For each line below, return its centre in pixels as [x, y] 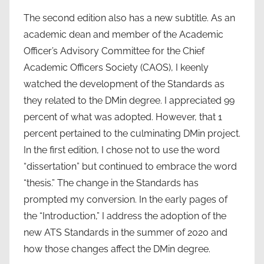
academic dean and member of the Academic [123, 34]
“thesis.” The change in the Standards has [111, 183]
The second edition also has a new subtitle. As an [129, 18]
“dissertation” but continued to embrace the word [130, 166]
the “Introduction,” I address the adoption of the [125, 216]
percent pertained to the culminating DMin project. [132, 133]
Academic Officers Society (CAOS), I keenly [116, 67]
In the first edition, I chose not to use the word [122, 150]
